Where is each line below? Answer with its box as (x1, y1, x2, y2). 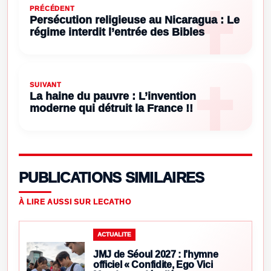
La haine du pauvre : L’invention (30, 90, 196, 102)
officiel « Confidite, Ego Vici (93, 259, 213, 270)
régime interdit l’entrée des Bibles (30, 25, 204, 38)
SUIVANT (30, 80, 62, 88)
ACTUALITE (97, 230, 131, 238)
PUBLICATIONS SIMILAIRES (19, 169, 204, 186)
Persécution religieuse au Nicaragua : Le (30, 13, 240, 26)
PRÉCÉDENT (30, 4, 75, 12)
